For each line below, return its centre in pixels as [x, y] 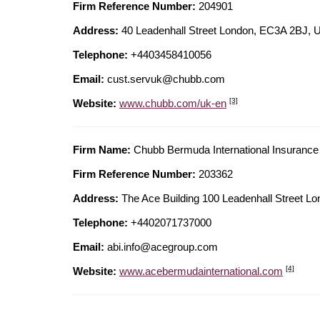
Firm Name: [102, 150]
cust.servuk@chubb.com [166, 79]
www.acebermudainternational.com [201, 271]
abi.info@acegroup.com [162, 247]
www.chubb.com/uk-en [173, 104]
